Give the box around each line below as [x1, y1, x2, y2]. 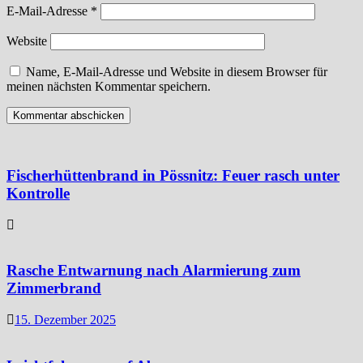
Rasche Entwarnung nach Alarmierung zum [6, 262, 301, 280]
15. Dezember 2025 [15, 313, 116, 327]
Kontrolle [6, 185, 70, 202]
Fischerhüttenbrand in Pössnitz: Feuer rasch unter [6, 167, 340, 184]
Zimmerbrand [6, 280, 101, 297]
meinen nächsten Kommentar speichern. [6, 79, 211, 94]
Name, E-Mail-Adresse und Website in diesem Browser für [26, 65, 327, 79]
